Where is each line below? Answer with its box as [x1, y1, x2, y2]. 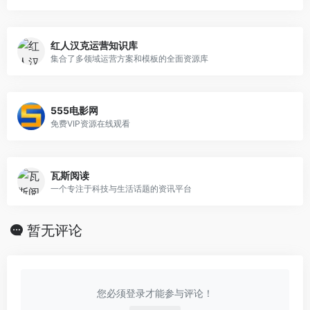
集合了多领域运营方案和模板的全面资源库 [51, 53, 208, 64]
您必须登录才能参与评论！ [97, 287, 213, 300]
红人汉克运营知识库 [51, 39, 138, 51]
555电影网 [51, 104, 98, 116]
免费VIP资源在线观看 [51, 118, 130, 129]
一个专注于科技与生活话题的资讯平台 [51, 183, 192, 194]
